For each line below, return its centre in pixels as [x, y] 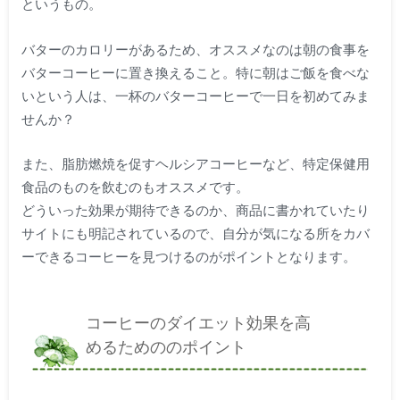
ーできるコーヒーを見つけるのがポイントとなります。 [188, 257]
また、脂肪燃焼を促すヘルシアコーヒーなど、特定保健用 [195, 164]
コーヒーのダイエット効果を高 [198, 323]
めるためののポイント [166, 347]
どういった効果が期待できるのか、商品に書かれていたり [195, 210]
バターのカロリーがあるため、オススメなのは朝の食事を [195, 49]
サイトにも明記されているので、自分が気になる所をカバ [195, 233]
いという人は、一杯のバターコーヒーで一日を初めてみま [195, 95]
